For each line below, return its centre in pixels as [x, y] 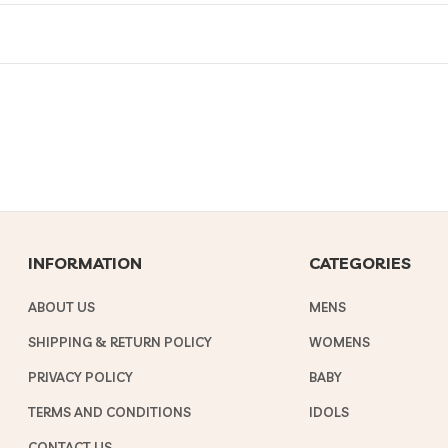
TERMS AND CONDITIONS [110, 411]
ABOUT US [62, 306]
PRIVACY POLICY [81, 376]
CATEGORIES [360, 262]
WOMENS [340, 341]
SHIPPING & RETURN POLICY [120, 341]
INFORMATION [85, 262]
